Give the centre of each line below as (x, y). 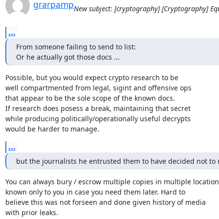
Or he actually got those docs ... (68, 57)
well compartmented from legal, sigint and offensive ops (98, 88)
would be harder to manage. (52, 129)
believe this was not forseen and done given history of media (105, 202)
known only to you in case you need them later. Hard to (95, 192)
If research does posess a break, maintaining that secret (98, 108)
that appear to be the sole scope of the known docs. (90, 98)
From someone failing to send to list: (76, 46)
